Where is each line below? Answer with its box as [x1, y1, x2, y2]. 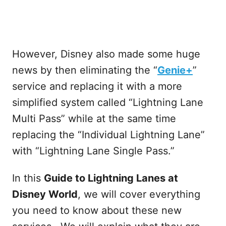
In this [12, 172, 44, 184]
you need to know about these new [12, 204, 182, 216]
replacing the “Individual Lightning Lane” [12, 129, 205, 141]
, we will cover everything [78, 188, 200, 200]
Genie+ [157, 64, 193, 76]
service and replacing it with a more [12, 80, 182, 92]
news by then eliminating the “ [12, 64, 157, 76]
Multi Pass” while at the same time [12, 112, 176, 125]
